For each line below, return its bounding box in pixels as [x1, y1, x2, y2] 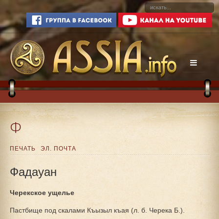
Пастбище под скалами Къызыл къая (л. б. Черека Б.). [10, 206, 185, 214]
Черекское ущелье [10, 189, 74, 197]
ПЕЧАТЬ [10, 145, 36, 152]
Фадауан [10, 162, 57, 179]
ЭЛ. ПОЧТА [41, 145, 76, 152]
